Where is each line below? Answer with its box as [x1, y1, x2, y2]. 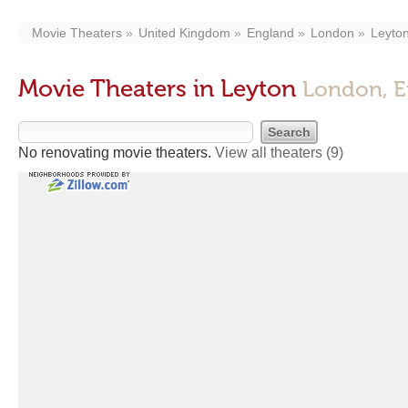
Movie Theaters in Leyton [18, 75, 302, 103]
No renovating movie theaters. [18, 145, 215, 160]
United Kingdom [138, 25, 230, 40]
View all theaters [215, 145, 326, 160]
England [247, 25, 294, 40]
